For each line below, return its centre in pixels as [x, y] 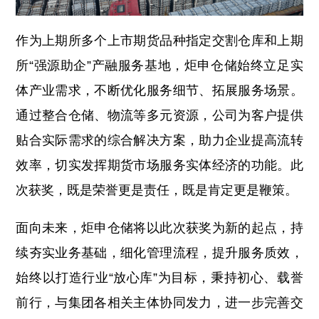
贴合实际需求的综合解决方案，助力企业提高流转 [159, 140]
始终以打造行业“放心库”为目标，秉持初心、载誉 [159, 277]
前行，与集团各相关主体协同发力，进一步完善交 [159, 302]
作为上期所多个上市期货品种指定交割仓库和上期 [159, 40]
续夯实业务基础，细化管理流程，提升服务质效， [159, 252]
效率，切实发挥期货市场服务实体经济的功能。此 [159, 165]
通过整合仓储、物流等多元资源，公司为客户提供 [159, 115]
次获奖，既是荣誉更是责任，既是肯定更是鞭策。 [157, 190]
